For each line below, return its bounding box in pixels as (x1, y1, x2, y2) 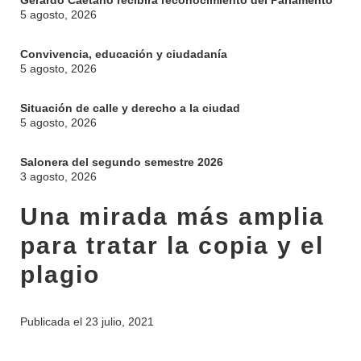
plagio (20, 261, 100, 288)
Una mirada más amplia (20, 203, 325, 230)
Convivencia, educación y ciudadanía (20, 48, 227, 60)
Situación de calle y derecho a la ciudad (20, 102, 240, 114)
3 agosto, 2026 (20, 170, 97, 183)
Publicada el (20, 315, 85, 328)
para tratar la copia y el (20, 232, 324, 259)
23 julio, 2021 (85, 315, 154, 328)
